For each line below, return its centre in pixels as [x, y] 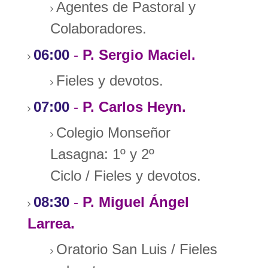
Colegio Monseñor [113, 133]
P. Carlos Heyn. [135, 106]
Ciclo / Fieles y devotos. [125, 176]
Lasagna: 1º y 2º [102, 154]
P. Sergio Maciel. [141, 54]
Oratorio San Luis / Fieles [136, 249]
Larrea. [54, 223]
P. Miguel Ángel [136, 202]
